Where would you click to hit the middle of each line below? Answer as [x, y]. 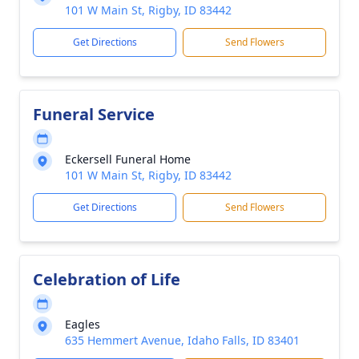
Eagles [83, 324]
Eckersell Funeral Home [128, 159]
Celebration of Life [107, 279]
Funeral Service [94, 114]
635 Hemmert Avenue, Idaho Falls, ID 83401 [182, 340]
